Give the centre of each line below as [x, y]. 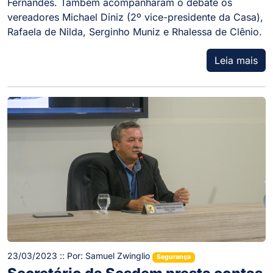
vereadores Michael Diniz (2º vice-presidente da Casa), [135, 17]
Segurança [173, 257]
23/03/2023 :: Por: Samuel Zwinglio [80, 256]
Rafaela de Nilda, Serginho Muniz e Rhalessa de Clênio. [135, 31]
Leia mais [236, 60]
